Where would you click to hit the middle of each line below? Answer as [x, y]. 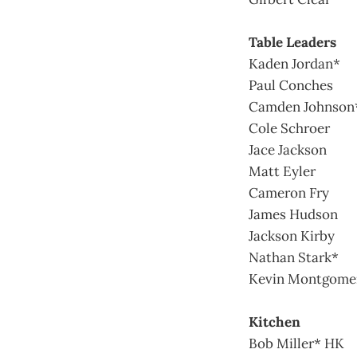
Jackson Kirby [292, 235]
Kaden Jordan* [294, 63]
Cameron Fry [289, 192]
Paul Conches [291, 85]
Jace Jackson [288, 149]
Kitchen [275, 322]
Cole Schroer [289, 128]
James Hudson [293, 214]
